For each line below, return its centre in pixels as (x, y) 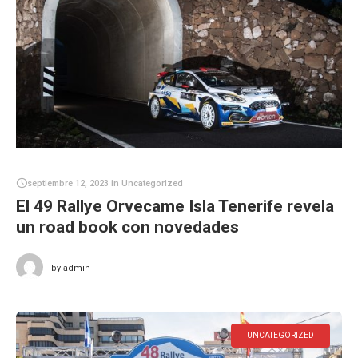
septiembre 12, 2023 (68, 183)
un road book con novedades (127, 227)
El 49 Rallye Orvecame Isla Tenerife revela (175, 206)
